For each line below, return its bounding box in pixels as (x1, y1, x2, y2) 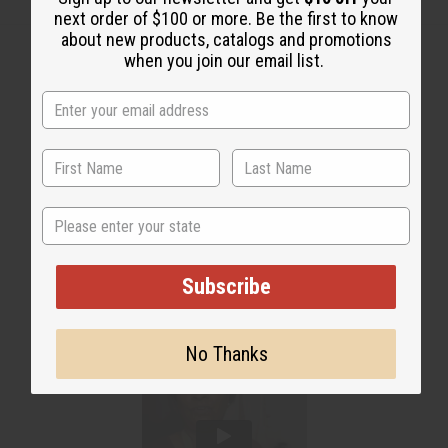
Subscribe (181, 274, 271, 300)
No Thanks (184, 342, 268, 367)
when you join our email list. (124, 50, 328, 72)
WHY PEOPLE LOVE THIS (133, 174, 315, 196)
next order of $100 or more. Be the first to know (54, 8, 398, 30)
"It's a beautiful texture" (74, 202, 374, 238)
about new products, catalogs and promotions (60, 29, 392, 51)
